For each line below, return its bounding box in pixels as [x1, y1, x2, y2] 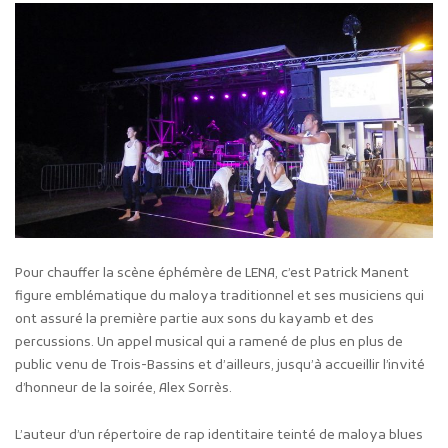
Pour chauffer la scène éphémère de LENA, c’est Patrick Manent [15, 264, 409, 282]
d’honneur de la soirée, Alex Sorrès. [15, 379, 232, 397]
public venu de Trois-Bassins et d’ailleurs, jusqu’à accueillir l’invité [15, 356, 425, 374]
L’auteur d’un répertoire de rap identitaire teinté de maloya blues [15, 426, 423, 444]
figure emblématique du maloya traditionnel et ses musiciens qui [15, 287, 424, 305]
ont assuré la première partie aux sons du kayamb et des [15, 310, 374, 328]
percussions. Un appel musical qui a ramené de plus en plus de [15, 333, 403, 351]
